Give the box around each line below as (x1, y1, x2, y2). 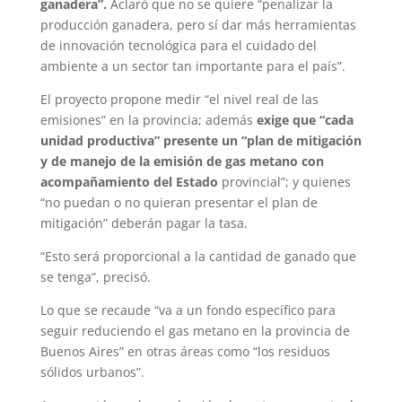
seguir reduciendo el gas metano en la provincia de (39, 322, 350, 340)
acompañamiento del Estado (39, 173, 218, 191)
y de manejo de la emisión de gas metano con (39, 153, 324, 170)
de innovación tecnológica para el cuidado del (39, 37, 317, 55)
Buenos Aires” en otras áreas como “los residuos (39, 343, 330, 361)
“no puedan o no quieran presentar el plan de (39, 194, 318, 212)
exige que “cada (256, 111, 354, 129)
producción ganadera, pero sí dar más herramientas (39, 16, 356, 34)
